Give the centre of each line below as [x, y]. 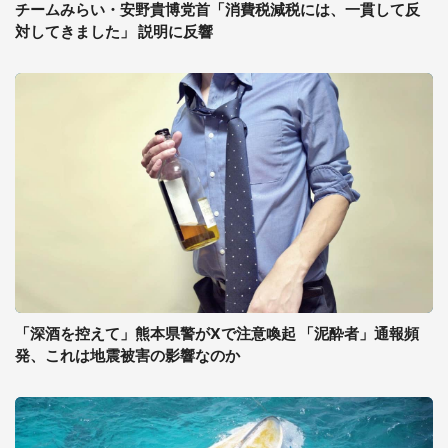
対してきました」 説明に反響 [114, 31]
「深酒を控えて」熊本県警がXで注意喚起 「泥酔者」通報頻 [217, 333]
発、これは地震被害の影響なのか [127, 355]
